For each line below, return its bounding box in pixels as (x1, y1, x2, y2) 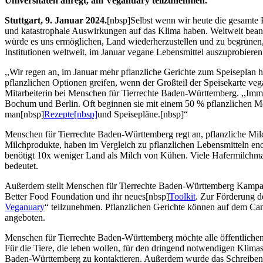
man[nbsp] (5, 109, 44, 119)
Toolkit (169, 191, 195, 201)
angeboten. (5, 212, 45, 222)
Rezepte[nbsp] (44, 109, 97, 119)
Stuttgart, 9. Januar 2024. (5, 15, 107, 25)
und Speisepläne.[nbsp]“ (97, 109, 188, 119)
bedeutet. (5, 160, 38, 171)
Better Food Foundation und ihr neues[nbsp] (5, 191, 169, 201)
